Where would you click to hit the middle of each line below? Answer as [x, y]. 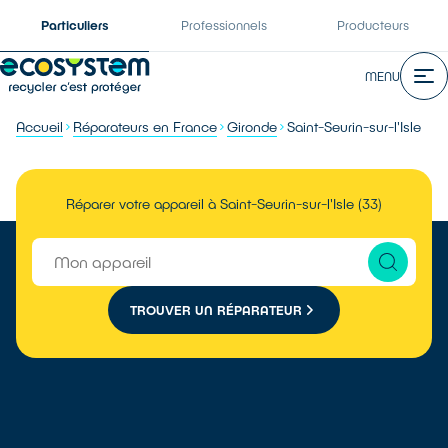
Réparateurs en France [145, 126]
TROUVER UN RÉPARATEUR [216, 309]
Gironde [252, 126]
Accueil [39, 126]
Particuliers [74, 25]
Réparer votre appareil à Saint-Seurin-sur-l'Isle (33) [224, 203]
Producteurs [373, 25]
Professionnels [223, 25]
